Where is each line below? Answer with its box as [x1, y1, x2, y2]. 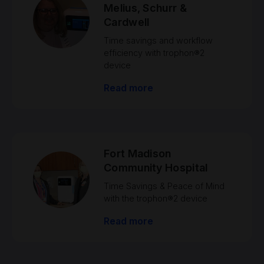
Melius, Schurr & [104, 2, 187, 14]
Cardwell [104, 16, 150, 28]
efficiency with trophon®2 [104, 48, 204, 58]
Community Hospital [104, 161, 208, 174]
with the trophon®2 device [104, 193, 207, 203]
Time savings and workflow [104, 35, 213, 45]
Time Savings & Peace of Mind [104, 181, 225, 191]
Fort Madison [104, 147, 171, 160]
